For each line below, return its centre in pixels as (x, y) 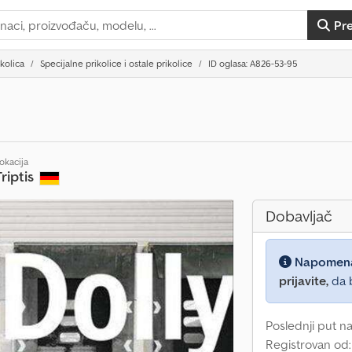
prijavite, (304, 280)
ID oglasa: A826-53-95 (253, 63)
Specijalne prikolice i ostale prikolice (116, 63)
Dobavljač (299, 216)
